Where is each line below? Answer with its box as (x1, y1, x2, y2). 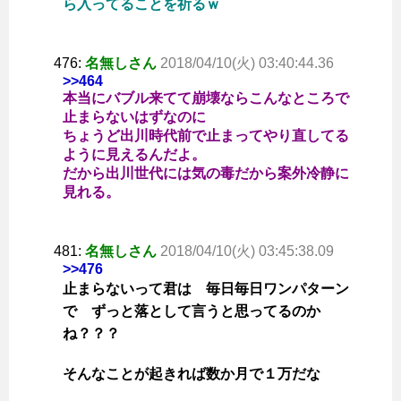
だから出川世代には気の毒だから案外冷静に (63, 166, 349, 182)
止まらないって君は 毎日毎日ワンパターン (63, 281, 349, 297)
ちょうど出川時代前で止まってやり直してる (63, 128, 349, 144)
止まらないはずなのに (63, 109, 206, 125)
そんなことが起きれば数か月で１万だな (63, 366, 320, 382)
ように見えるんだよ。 (63, 147, 206, 163)
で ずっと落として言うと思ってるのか (63, 303, 320, 320)
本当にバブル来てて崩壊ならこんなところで (63, 90, 349, 107)
